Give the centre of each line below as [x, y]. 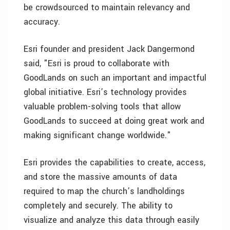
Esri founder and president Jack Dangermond [109, 49]
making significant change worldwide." [97, 135]
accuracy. [42, 22]
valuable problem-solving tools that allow [102, 107]
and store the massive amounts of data [100, 177]
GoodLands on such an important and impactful [115, 78]
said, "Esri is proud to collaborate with [97, 63]
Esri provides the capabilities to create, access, [114, 162]
